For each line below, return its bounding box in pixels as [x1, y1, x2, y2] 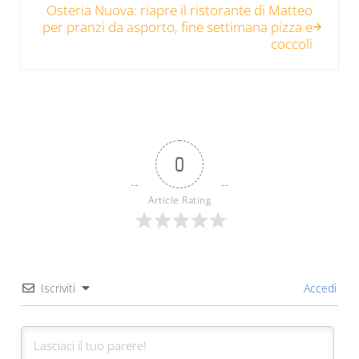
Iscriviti [40, 280, 75, 296]
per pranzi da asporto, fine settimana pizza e [42, 17, 313, 36]
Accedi [301, 280, 337, 296]
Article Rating [148, 192, 211, 207]
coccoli [271, 34, 313, 53]
